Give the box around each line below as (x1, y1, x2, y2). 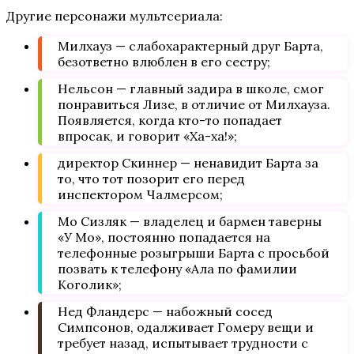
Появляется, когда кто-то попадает (58, 112, 282, 128)
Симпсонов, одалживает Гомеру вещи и (58, 319, 314, 335)
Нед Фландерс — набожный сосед (58, 303, 273, 319)
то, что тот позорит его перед (58, 171, 245, 186)
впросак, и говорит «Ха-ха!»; (58, 128, 237, 144)
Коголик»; (58, 277, 122, 292)
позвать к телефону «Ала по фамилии (58, 261, 297, 277)
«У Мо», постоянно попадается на (58, 229, 270, 245)
